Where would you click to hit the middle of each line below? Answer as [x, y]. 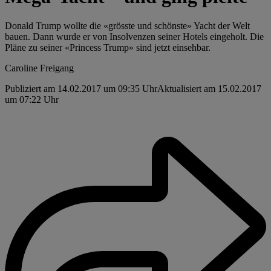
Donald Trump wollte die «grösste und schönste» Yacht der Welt [127, 26]
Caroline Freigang [39, 68]
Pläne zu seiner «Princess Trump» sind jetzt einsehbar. [108, 48]
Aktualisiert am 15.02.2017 [209, 89]
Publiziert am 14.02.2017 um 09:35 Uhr [81, 89]
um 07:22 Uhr [32, 100]
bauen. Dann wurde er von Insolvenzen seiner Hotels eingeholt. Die [134, 37]
